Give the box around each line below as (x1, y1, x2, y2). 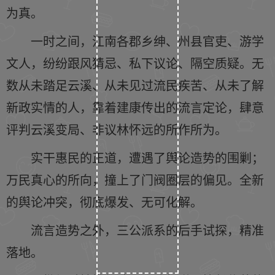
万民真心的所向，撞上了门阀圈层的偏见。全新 (6, 171, 264, 188)
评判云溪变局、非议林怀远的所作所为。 (6, 120, 227, 138)
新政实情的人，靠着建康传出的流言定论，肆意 (6, 98, 264, 116)
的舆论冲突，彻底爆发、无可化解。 (6, 193, 203, 211)
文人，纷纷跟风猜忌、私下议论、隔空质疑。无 (6, 54, 264, 72)
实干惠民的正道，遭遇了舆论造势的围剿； (31, 149, 264, 166)
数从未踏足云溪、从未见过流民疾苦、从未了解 (6, 76, 264, 94)
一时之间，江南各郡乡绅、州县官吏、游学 (31, 32, 264, 50)
